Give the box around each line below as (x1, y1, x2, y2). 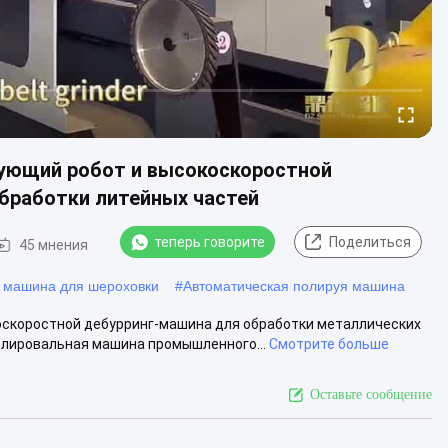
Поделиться (329, 234, 411, 250)
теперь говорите (154, 234, 265, 250)
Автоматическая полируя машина (183, 277, 405, 294)
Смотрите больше (269, 335, 389, 352)
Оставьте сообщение (310, 386, 432, 402)
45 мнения (19, 236, 88, 253)
